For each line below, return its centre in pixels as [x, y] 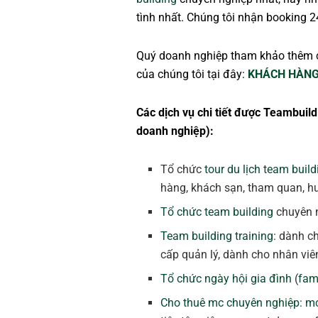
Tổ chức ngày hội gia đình [226, 279]
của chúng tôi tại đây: [192, 75]
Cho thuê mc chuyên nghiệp [230, 303]
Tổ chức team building [217, 212]
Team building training [217, 236]
